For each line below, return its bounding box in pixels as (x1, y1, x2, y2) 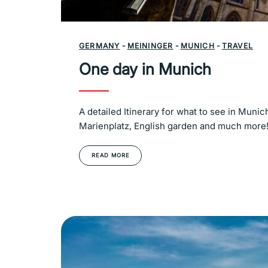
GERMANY (79, 41, 120, 51)
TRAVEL (221, 41, 254, 51)
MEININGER (127, 41, 173, 51)
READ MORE (92, 152, 130, 159)
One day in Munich (79, 60, 211, 79)
